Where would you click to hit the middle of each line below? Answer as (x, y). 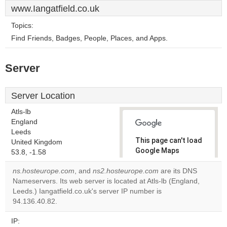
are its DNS (178, 171)
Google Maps (157, 150)
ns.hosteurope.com (44, 171)
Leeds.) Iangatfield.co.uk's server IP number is (87, 191)
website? (156, 200)
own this (155, 191)
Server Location (43, 96)
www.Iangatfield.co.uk (55, 9)
